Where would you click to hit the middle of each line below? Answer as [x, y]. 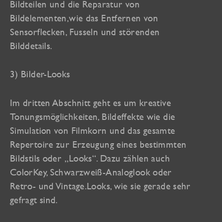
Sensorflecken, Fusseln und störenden [85, 31]
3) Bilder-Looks [40, 74]
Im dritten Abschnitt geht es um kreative [90, 103]
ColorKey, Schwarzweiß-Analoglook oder [91, 172]
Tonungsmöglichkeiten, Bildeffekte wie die [93, 117]
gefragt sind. [34, 200]
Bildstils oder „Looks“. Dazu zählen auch [90, 158]
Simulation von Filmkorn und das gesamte [93, 131]
